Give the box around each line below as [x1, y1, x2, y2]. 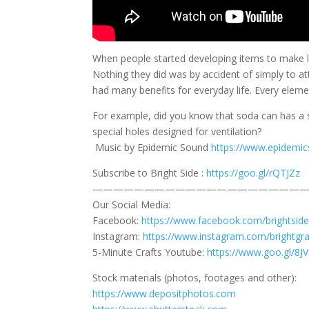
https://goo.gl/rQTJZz [206, 166, 301, 180]
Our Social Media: [92, 198, 171, 212]
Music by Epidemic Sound [92, 141, 212, 154]
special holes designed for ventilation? [92, 125, 262, 139]
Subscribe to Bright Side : [92, 166, 207, 180]
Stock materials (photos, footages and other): [92, 271, 297, 285]
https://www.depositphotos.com [92, 287, 237, 301]
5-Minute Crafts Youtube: [92, 246, 208, 259]
